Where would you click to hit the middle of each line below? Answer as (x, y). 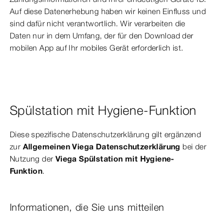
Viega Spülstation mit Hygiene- (115, 159)
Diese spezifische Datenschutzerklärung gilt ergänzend (106, 135)
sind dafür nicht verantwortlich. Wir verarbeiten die (98, 24)
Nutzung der (33, 159)
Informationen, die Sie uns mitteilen (87, 207)
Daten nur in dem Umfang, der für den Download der (102, 36)
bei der (195, 147)
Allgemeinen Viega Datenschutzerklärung (103, 147)
